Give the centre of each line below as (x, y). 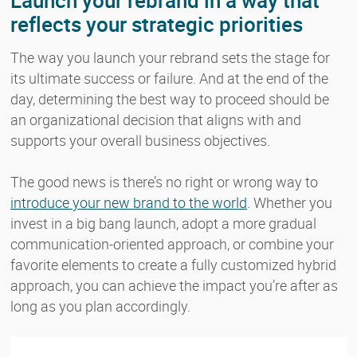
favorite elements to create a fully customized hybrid (173, 264)
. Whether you (290, 202)
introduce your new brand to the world (129, 202)
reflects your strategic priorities (157, 24)
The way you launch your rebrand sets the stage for (170, 57)
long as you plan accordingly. (100, 306)
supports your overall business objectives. (140, 140)
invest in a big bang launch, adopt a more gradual (163, 223)
